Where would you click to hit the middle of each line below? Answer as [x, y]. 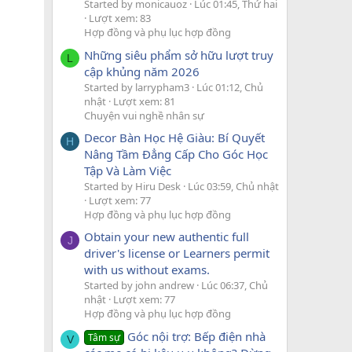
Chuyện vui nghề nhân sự [144, 115]
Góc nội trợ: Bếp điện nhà [197, 336]
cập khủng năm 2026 [142, 71]
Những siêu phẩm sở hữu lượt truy [179, 55]
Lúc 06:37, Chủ [235, 286]
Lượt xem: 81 [144, 101]
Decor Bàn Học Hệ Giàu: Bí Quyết [174, 137]
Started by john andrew [139, 286]
